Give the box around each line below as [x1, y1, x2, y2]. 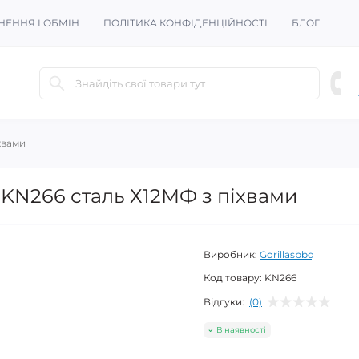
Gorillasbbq [260, 248, 314, 261]
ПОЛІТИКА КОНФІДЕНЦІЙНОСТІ [103, 17, 268, 29]
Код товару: [204, 272, 262, 284]
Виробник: [204, 248, 257, 261]
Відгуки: [204, 295, 244, 308]
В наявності [216, 325, 266, 336]
